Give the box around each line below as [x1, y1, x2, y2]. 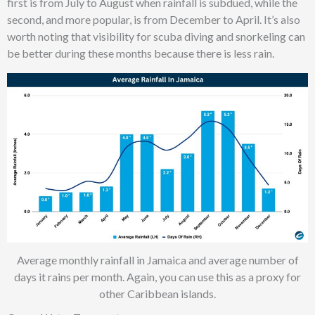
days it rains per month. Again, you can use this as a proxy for [14, 269, 301, 283]
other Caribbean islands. [99, 286, 216, 300]
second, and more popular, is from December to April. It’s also [7, 12, 300, 26]
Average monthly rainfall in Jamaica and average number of [16, 252, 299, 266]
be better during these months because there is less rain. [7, 46, 276, 60]
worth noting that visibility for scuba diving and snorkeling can [7, 29, 305, 43]
